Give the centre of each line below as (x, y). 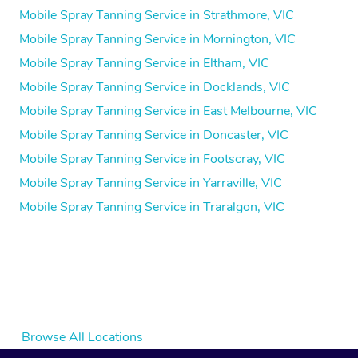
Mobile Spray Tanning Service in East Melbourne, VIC (168, 111)
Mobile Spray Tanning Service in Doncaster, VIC (154, 135)
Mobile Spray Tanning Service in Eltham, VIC (144, 63)
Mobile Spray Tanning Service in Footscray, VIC (152, 159)
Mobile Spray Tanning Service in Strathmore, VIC (157, 15)
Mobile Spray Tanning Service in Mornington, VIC (157, 39)
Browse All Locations (82, 337)
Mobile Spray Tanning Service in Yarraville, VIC (151, 183)
